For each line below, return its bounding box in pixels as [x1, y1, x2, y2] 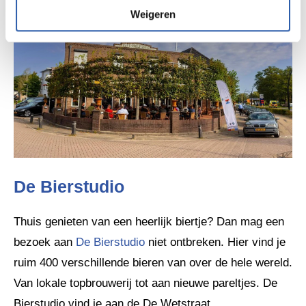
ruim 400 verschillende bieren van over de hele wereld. [14, 255, 292, 269]
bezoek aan [14, 235, 76, 249]
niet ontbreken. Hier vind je [148, 235, 286, 249]
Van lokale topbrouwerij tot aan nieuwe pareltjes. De [14, 276, 277, 290]
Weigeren [130, 8, 176, 20]
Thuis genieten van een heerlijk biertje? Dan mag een [14, 214, 284, 228]
